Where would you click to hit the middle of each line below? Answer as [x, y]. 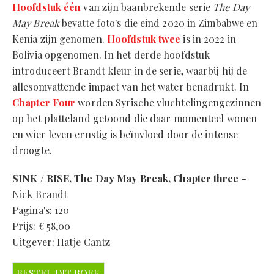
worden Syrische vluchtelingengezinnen [168, 102]
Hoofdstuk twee [144, 39]
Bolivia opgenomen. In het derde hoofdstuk [111, 54]
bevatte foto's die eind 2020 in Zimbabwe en [158, 23]
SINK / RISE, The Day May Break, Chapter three [126, 178]
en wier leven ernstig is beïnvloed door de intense [125, 134]
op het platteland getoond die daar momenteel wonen [135, 118]
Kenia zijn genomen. [60, 39]
